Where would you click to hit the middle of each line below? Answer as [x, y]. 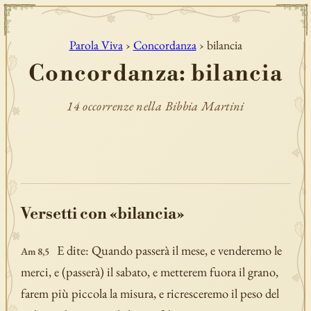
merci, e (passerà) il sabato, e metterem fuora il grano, [149, 271]
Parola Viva [96, 44]
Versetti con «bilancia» [102, 214]
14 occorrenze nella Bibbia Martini [155, 106]
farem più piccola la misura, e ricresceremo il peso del [150, 293]
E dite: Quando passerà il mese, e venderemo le [169, 250]
